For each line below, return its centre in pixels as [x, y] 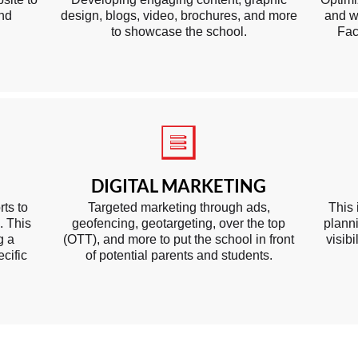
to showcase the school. [179, 32]
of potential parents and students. [179, 255]
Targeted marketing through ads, [179, 207]
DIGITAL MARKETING [178, 186]
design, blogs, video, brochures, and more [179, 16]
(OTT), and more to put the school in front [179, 239]
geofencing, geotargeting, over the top [179, 223]
